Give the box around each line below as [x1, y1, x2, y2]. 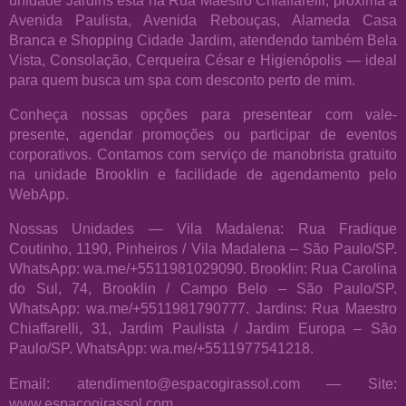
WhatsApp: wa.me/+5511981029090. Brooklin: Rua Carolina [9, 260, 397, 277]
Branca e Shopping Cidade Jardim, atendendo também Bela [9, 31, 397, 48]
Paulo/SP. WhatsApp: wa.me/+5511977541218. [9, 340, 314, 357]
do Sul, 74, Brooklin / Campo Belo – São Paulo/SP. [9, 280, 397, 297]
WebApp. [9, 186, 69, 203]
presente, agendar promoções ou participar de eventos [9, 126, 397, 143]
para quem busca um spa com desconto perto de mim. [9, 71, 355, 88]
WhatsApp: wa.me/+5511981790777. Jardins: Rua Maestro [9, 300, 397, 317]
